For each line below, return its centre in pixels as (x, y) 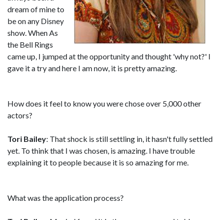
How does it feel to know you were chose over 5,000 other (104, 103)
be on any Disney (36, 21)
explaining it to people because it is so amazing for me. (98, 162)
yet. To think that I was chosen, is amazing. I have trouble (101, 151)
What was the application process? (66, 198)
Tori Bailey (27, 139)
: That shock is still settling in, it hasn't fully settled (129, 139)
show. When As (33, 33)
